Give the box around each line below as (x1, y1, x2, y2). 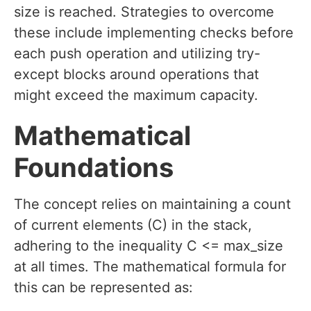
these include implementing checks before (14, 24, 294, 42)
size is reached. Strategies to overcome (14, 3, 274, 21)
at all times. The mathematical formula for (14, 258, 286, 276)
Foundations (14, 151, 174, 184)
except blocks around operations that (14, 66, 259, 83)
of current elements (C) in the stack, (14, 217, 252, 234)
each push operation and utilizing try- (14, 45, 260, 62)
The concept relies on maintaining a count (14, 196, 291, 213)
